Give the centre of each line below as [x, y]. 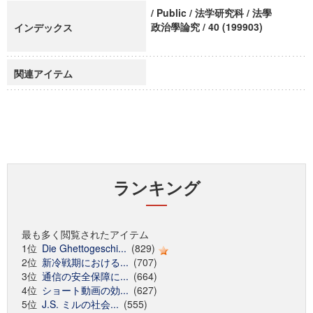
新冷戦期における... [85, 262]
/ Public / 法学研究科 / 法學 [211, 13]
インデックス [43, 27]
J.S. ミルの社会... [80, 304]
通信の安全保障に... [85, 276]
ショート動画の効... [85, 290]
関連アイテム [43, 73]
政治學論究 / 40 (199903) [207, 27]
